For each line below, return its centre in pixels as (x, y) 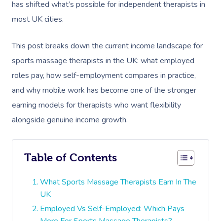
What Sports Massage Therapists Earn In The (118, 182)
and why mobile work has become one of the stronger (104, 90)
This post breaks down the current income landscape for (107, 46)
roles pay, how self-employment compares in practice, (104, 75)
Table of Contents (71, 157)
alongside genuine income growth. (70, 120)
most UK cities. (38, 19)
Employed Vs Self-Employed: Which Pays (112, 208)
